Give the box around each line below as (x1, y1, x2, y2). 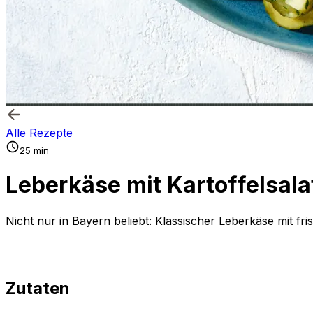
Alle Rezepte (6, 126, 73, 140)
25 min (20, 145, 49, 156)
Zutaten (6, 277, 70, 298)
